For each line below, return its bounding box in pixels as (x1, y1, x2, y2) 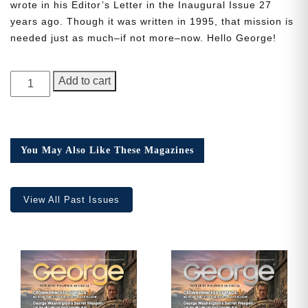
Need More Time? (95, 50, 213, 67)
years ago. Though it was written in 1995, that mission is (10, 16, 294, 27)
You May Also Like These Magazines (21, 145, 194, 156)
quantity (10, 138, 52, 151)
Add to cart (58, 75, 111, 87)
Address (37, 122, 82, 133)
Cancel (188, 179, 223, 191)
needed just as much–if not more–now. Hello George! (10, 32, 276, 44)
